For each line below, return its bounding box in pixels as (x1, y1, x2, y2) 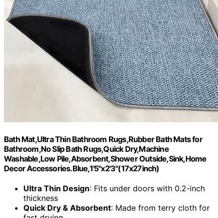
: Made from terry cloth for (111, 203, 210, 213)
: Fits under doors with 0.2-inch (90, 183, 205, 194)
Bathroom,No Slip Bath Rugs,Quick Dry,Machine (4, 144, 169, 154)
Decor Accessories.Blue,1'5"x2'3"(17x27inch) (4, 163, 160, 173)
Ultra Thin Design (23, 183, 90, 194)
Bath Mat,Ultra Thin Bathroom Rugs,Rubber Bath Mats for (4, 134, 202, 144)
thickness (23, 193, 58, 203)
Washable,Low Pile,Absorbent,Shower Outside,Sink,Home (4, 153, 207, 163)
